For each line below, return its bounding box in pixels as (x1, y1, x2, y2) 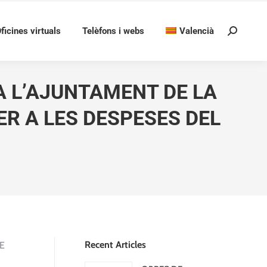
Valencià (179, 25, 214, 36)
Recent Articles (85, 239, 146, 250)
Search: (227, 28, 256, 39)
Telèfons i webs (82, 25, 144, 36)
